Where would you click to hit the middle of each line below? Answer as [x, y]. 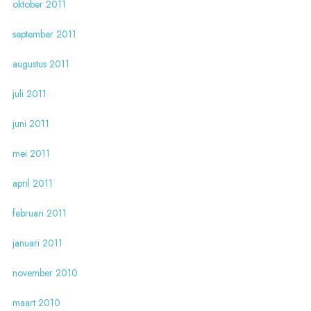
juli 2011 [29, 94]
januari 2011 [37, 243]
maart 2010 [36, 303]
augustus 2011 [41, 64]
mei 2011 [31, 153]
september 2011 [44, 34]
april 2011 [32, 183]
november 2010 [45, 273]
